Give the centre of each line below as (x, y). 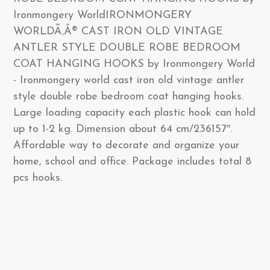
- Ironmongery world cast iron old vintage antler (129, 80)
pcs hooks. (38, 178)
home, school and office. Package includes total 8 (132, 162)
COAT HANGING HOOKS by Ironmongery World (134, 64)
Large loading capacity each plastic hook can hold (134, 113)
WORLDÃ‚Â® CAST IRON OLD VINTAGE (118, 32)
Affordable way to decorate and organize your (126, 146)
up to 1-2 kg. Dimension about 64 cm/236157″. (123, 129)
